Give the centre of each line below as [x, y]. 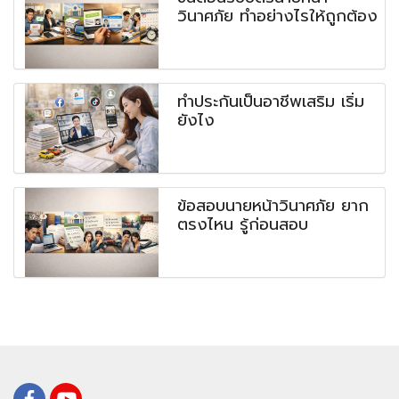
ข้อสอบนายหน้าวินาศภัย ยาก [273, 206]
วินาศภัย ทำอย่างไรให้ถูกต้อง [278, 16]
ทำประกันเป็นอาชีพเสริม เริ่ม [271, 102]
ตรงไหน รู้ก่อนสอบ [243, 225]
